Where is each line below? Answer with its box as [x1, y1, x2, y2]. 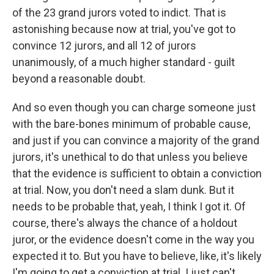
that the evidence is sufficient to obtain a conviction [12, 167, 262, 180]
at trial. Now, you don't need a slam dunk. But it [12, 183, 234, 196]
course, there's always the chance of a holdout [12, 217, 237, 229]
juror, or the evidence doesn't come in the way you [12, 233, 254, 246]
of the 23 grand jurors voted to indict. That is [12, 6, 226, 19]
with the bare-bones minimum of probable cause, [12, 117, 250, 130]
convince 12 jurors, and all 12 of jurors [12, 39, 196, 52]
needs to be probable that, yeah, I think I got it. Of [12, 200, 246, 213]
